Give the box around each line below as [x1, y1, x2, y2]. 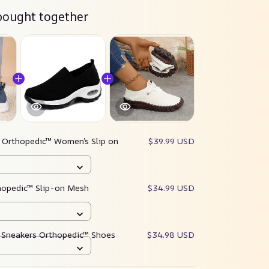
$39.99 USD [148, 135, 195, 147]
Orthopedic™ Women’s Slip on [2, 135, 118, 147]
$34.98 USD [147, 229, 195, 241]
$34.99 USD [148, 182, 195, 194]
